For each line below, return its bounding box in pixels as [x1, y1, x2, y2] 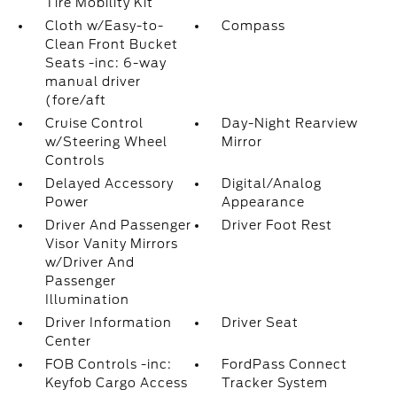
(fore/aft [44, 93, 106, 107]
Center [44, 334, 91, 348]
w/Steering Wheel [44, 135, 167, 149]
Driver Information [44, 315, 172, 330]
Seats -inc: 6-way [44, 56, 167, 70]
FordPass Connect [222, 357, 348, 371]
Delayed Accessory [44, 176, 174, 191]
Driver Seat [222, 315, 300, 330]
